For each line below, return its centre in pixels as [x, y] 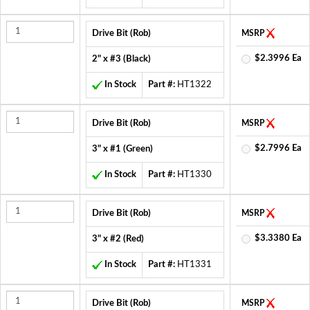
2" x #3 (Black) [121, 59]
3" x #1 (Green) [122, 149]
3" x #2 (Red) [118, 239]
